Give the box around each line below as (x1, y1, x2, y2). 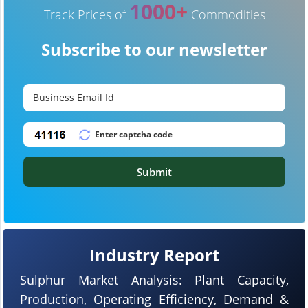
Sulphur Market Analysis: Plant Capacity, (20, 271, 289, 288)
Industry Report (89, 243, 219, 266)
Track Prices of (43, 5, 129, 23)
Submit (137, 164, 172, 179)
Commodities (187, 5, 265, 23)
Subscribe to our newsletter (41, 37, 267, 60)
